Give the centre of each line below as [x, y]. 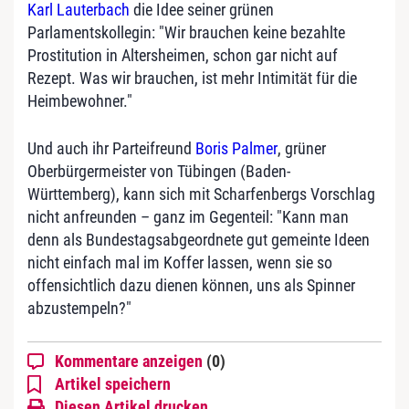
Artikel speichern [113, 384]
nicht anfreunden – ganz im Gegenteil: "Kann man [188, 217]
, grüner [302, 149]
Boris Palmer [236, 149]
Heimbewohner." [80, 101]
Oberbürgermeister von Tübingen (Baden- [159, 172]
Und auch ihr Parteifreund [111, 149]
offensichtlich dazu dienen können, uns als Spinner [191, 286]
